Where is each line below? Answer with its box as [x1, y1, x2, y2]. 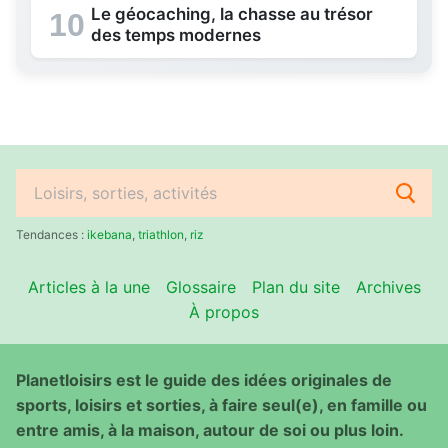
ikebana [87, 226, 132, 242]
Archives [355, 276, 421, 297]
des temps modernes [91, 24, 261, 45]
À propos [189, 301, 259, 322]
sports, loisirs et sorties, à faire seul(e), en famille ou [16, 395, 427, 416]
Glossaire [165, 276, 236, 297]
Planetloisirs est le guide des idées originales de [16, 370, 392, 391]
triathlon [138, 226, 184, 242]
